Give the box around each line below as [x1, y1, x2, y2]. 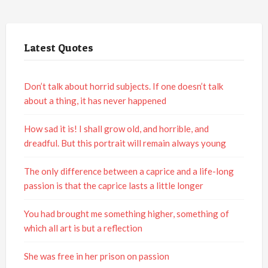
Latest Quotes [24, 41, 93, 54]
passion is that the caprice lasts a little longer [24, 180, 203, 191]
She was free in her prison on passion [24, 251, 169, 261]
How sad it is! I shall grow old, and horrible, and [24, 123, 209, 134]
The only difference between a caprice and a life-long [24, 166, 234, 176]
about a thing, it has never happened [24, 95, 166, 106]
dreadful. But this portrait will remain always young [24, 138, 226, 148]
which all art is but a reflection [24, 223, 142, 233]
